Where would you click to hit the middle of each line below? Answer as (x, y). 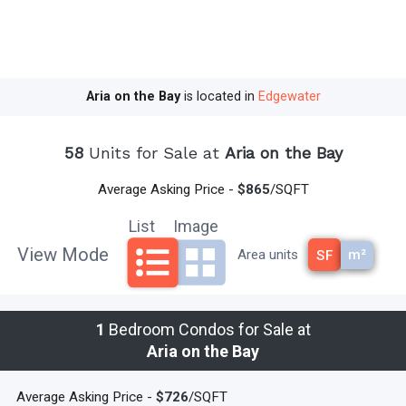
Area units (267, 255)
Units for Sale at (154, 152)
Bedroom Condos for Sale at (208, 329)
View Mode (63, 255)
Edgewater (289, 96)
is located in (219, 96)
